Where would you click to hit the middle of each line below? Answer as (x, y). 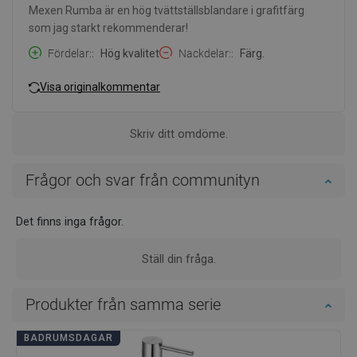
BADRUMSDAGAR (69, 337)
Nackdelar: (205, 53)
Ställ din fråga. (178, 259)
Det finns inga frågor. (70, 221)
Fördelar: (70, 53)
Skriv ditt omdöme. (178, 133)
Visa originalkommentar (100, 87)
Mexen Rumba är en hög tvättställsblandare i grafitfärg (167, 10)
